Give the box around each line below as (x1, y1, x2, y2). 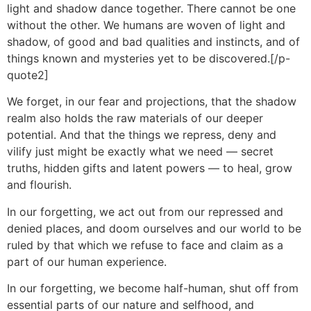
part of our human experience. (7, 254, 167, 269)
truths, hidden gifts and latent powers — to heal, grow (7, 161, 292, 176)
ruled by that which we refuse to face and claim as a (7, 237, 283, 252)
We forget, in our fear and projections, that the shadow (7, 94, 296, 109)
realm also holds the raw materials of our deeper (7, 111, 263, 126)
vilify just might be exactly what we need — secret (7, 144, 274, 159)
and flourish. (7, 178, 72, 192)
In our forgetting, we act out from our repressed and (7, 204, 283, 219)
